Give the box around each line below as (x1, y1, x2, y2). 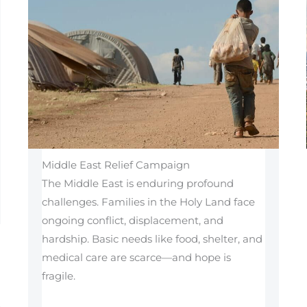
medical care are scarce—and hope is (41, 250, 231, 264)
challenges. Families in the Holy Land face (41, 195, 255, 208)
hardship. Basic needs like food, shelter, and (41, 232, 262, 245)
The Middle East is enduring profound (41, 176, 234, 190)
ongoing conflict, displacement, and (41, 213, 223, 227)
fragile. (41, 269, 75, 282)
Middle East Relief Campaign (41, 158, 190, 171)
